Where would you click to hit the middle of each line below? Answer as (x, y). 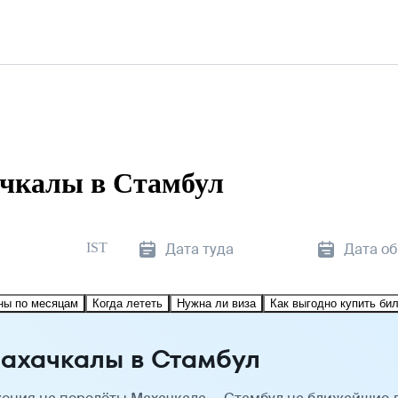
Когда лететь (127, 303)
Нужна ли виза (216, 303)
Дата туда (199, 249)
